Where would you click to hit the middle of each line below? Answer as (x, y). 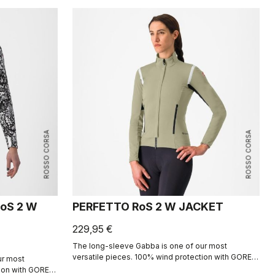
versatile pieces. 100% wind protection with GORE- (164, 257)
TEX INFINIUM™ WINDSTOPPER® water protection (161, 268)
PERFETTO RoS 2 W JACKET (148, 206)
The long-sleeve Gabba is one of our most (149, 246)
